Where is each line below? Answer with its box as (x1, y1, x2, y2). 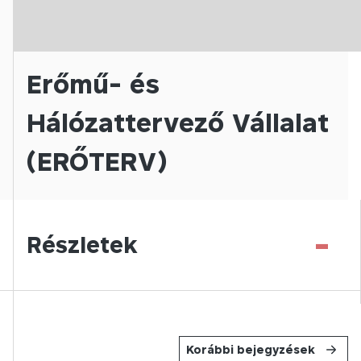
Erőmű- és (27, 68, 160, 99)
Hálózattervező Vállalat (27, 107, 329, 138)
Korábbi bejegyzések (186, 342, 315, 356)
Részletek (27, 231, 138, 258)
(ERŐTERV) (27, 146, 168, 176)
